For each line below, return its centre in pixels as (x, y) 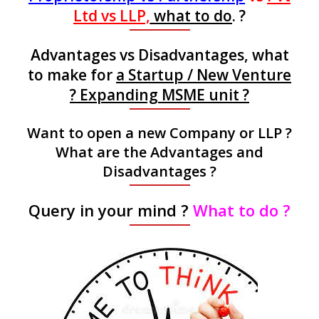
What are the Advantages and (159, 152)
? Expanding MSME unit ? (159, 94)
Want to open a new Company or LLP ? (159, 132)
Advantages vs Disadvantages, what (159, 54)
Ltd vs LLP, (112, 16)
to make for (72, 74)
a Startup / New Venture (204, 74)
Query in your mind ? (111, 210)
